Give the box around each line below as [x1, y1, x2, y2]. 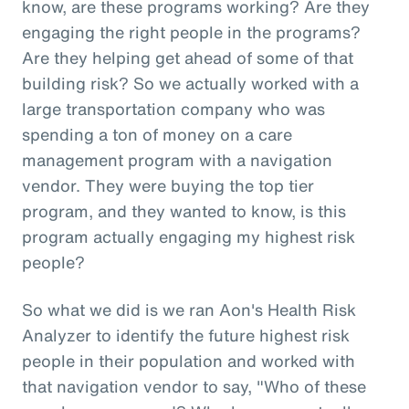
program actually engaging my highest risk [22, 224, 355, 248]
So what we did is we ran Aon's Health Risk [22, 297, 356, 321]
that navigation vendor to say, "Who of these [22, 373, 366, 398]
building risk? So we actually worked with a [22, 70, 359, 95]
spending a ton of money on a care [22, 121, 292, 146]
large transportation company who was [22, 96, 325, 121]
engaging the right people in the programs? [22, 19, 361, 44]
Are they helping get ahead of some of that [22, 45, 353, 69]
